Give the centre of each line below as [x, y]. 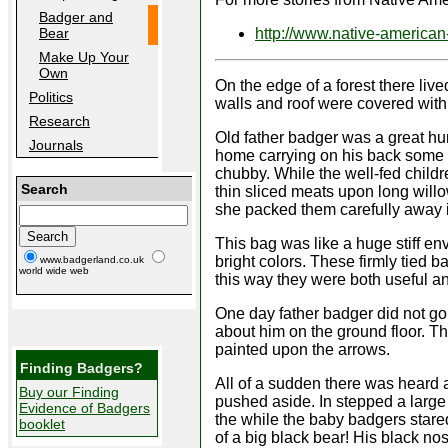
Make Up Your [84, 57]
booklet [42, 424]
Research [59, 121]
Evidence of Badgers [84, 408]
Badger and [76, 17]
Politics [51, 97]
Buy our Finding [69, 392]
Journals [56, 145]
